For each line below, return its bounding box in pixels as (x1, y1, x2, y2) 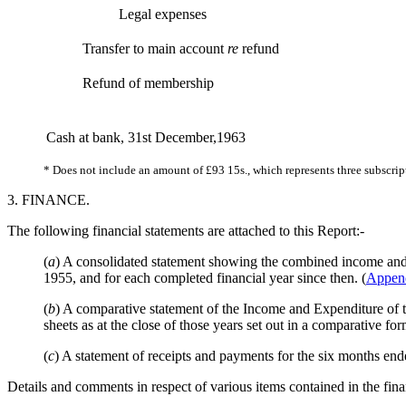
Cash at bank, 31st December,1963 (46, 130, 246, 146)
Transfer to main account (82, 41, 227, 57)
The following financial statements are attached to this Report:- (7, 223, 364, 239)
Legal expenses (119, 6, 207, 23)
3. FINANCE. (7, 192, 90, 208)
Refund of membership (82, 75, 214, 92)
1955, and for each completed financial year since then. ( (43, 270, 366, 286)
